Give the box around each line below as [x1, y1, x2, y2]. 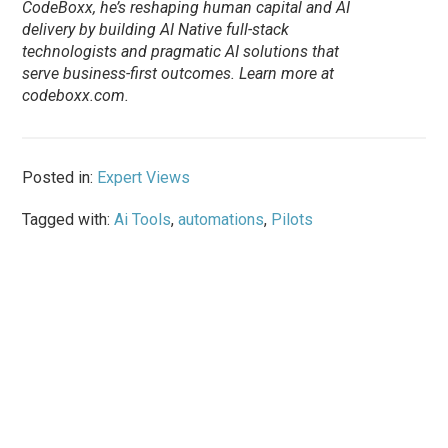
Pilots [271, 210, 314, 230]
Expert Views [97, 168, 191, 188]
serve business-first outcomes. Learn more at [22, 64, 335, 84]
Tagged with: [22, 210, 115, 230]
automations [178, 210, 265, 230]
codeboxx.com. [22, 86, 130, 106]
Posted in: [22, 168, 98, 188]
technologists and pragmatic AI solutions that [22, 42, 340, 62]
